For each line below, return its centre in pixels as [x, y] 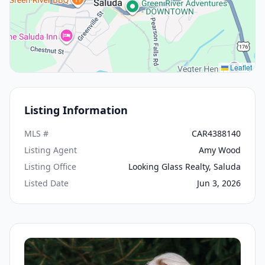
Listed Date [46, 183]
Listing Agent [51, 150]
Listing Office [50, 166]
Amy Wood [220, 150]
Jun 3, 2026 [219, 183]
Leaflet [240, 67]
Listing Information [76, 110]
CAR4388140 [216, 133]
